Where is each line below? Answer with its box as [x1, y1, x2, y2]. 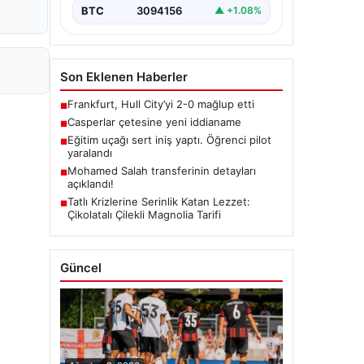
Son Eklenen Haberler [60, 68, 188, 84]
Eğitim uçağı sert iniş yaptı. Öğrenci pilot [67, 132, 271, 146]
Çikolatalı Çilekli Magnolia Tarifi [67, 207, 221, 221]
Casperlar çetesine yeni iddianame [67, 115, 241, 128]
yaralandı [67, 145, 112, 159]
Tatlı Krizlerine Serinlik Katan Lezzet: [67, 194, 250, 208]
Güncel [60, 259, 102, 275]
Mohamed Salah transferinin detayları [67, 163, 256, 177]
